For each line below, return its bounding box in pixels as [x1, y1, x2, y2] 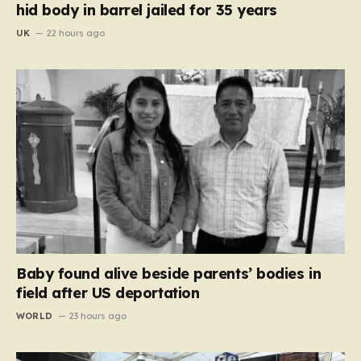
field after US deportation [16, 284, 200, 303]
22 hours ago [47, 27, 106, 39]
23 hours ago [69, 310, 127, 322]
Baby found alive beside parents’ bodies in [16, 264, 322, 284]
